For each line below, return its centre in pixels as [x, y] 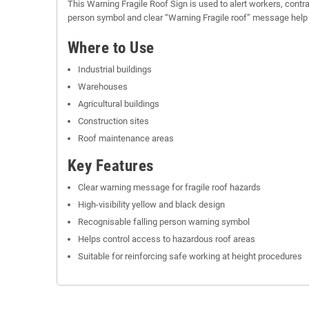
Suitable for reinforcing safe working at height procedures [190, 256]
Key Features [111, 166]
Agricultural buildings [119, 103]
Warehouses [103, 86]
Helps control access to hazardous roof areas [167, 239]
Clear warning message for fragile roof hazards [169, 187]
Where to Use [111, 48]
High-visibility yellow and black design [151, 204]
